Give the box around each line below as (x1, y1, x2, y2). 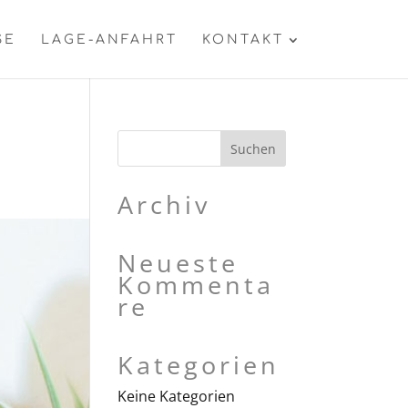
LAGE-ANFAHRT (40, 33, 178, 46)
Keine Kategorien (117, 386, 235, 406)
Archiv (117, 188, 210, 221)
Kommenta (117, 268, 274, 301)
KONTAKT (201, 33, 284, 46)
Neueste (117, 246, 239, 280)
